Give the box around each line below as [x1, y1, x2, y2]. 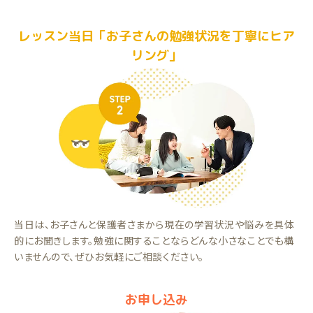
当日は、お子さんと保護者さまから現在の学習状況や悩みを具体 [14, 217, 295, 232]
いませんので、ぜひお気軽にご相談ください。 [14, 249, 204, 264]
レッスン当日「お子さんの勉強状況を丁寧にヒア [18, 27, 295, 45]
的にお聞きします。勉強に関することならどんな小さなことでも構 [14, 233, 294, 248]
